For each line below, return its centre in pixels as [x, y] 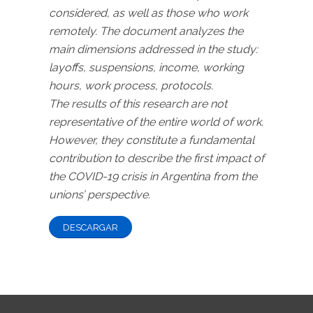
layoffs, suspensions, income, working [146, 68]
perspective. [119, 195]
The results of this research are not [138, 104]
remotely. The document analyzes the [146, 31]
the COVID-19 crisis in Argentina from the [153, 177]
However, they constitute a [119, 140]
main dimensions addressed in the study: [153, 50]
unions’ [68, 195]
